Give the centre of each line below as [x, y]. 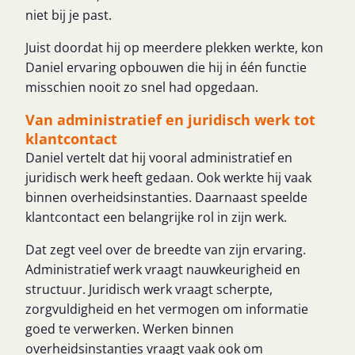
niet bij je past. [69, 15]
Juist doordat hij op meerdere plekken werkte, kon [174, 48]
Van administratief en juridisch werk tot [170, 120]
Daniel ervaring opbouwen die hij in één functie [166, 67]
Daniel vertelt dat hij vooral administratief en [159, 158]
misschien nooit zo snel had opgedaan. [142, 87]
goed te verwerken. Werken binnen [130, 329]
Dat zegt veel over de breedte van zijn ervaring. [166, 250]
